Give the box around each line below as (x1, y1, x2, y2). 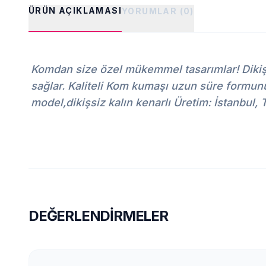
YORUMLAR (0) (122, 6, 194, 16)
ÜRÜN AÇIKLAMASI (28, 5, 122, 15)
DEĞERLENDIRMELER (28, 207, 168, 224)
